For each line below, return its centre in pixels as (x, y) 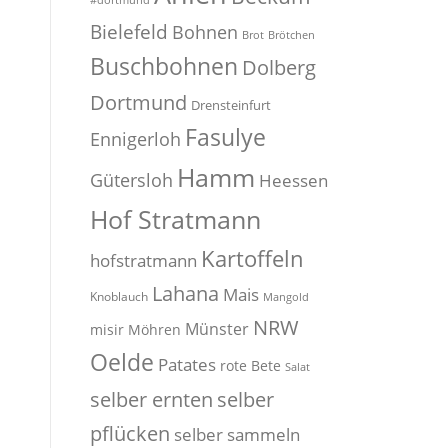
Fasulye (225, 137)
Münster (217, 329)
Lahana (185, 293)
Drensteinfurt (231, 105)
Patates (187, 364)
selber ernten (151, 399)
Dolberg (279, 67)
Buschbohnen (164, 66)
